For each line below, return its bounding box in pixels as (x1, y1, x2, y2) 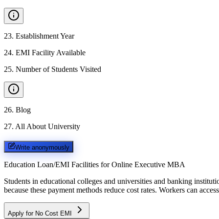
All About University (15, 122, 80, 131)
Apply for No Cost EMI (8, 209, 74, 217)
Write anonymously (15, 143, 69, 151)
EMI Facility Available (16, 48, 86, 57)
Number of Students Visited (16, 65, 101, 73)
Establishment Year (16, 32, 74, 40)
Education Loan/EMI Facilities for (4, 160, 109, 169)
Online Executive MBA (111, 160, 185, 169)
